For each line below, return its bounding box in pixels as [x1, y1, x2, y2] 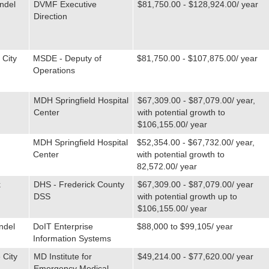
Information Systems [32, 234, 111, 243]
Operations [32, 65, 75, 75]
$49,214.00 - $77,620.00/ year [137, 252, 253, 261]
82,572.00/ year [136, 162, 197, 171]
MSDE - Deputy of [32, 53, 101, 63]
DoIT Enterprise [32, 222, 93, 231]
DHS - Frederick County [33, 180, 124, 189]
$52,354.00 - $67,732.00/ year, [136, 138, 255, 147]
